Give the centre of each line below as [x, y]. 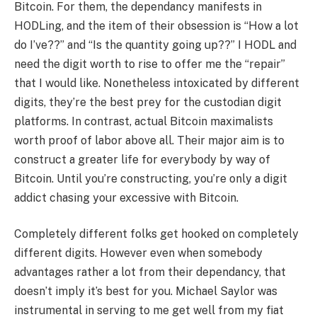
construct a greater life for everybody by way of [142, 159]
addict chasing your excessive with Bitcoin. [126, 197]
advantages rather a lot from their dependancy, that [150, 272]
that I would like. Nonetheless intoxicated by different [157, 83]
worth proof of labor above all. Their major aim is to [149, 140]
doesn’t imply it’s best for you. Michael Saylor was [146, 292]
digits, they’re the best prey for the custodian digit [148, 102]
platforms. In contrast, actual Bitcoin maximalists [144, 121]
